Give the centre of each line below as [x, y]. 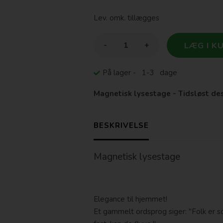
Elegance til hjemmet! [130, 199]
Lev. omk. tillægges [126, 18]
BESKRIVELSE [121, 126]
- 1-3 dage [155, 73]
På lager [117, 73]
